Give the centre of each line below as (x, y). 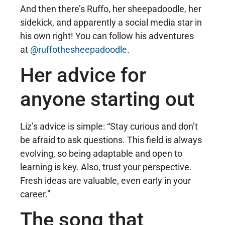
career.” (35, 194)
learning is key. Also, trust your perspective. (106, 167)
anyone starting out (107, 99)
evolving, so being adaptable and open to (101, 153)
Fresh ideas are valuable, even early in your (105, 181)
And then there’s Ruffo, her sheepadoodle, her (111, 9)
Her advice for (83, 75)
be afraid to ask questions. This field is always (111, 140)
